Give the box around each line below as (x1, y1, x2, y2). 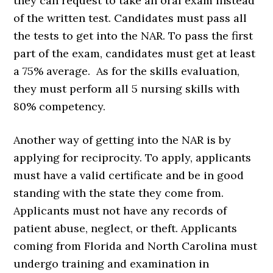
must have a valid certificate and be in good (13, 168, 244, 182)
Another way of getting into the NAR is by (13, 132, 232, 147)
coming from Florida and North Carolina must (13, 238, 258, 253)
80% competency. (13, 99, 106, 113)
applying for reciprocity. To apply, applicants (13, 150, 252, 165)
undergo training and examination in (13, 256, 210, 271)
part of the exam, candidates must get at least (13, 46, 256, 60)
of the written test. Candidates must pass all (13, 10, 247, 25)
